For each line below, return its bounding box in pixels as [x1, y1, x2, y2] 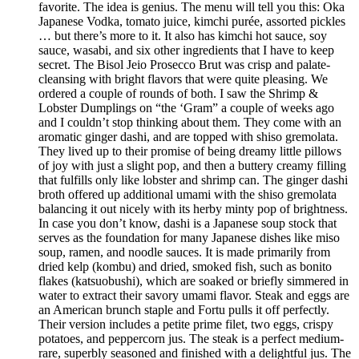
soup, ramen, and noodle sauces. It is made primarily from [38, 245, 330, 260]
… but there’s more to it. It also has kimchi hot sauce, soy [38, 29, 327, 43]
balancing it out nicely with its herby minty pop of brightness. [38, 202, 348, 216]
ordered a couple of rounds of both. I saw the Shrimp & [38, 87, 318, 101]
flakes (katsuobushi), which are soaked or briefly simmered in [38, 274, 349, 288]
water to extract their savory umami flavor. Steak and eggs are [38, 288, 349, 303]
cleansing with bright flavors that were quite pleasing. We [38, 72, 328, 87]
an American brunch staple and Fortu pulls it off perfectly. [38, 303, 329, 317]
